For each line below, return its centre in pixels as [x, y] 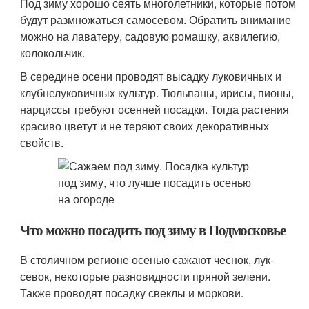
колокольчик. [53, 53]
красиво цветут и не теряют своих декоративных [145, 126]
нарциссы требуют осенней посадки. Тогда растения [155, 109]
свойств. [42, 142]
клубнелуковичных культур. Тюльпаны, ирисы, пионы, [157, 93]
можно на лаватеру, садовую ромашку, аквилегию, [150, 36]
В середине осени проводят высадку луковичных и [151, 76]
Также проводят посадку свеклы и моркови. [132, 293]
